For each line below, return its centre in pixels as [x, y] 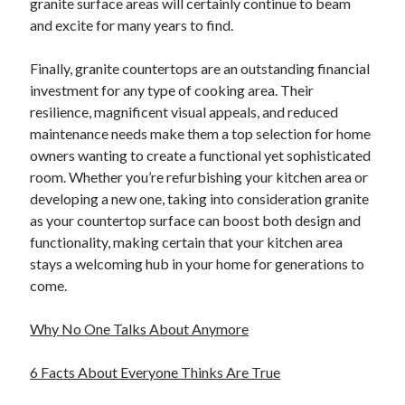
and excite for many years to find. [132, 25]
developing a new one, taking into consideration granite [200, 199]
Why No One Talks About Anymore [140, 329]
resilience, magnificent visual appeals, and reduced [184, 112]
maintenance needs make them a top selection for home [201, 134]
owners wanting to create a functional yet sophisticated [201, 155]
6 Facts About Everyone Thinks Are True [155, 372]
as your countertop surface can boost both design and [196, 221]
